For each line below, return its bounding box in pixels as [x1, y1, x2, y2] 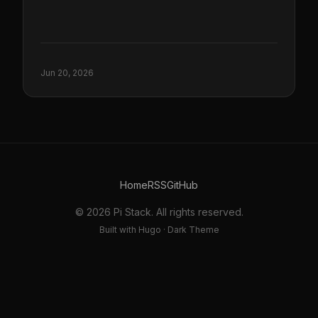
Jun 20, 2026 [40, 67, 94, 78]
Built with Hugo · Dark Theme [99, 224, 219, 235]
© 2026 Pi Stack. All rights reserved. [75, 205, 243, 218]
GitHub [167, 178, 198, 191]
